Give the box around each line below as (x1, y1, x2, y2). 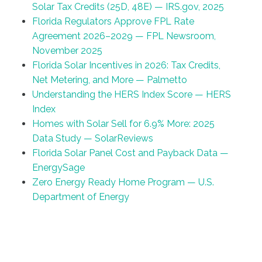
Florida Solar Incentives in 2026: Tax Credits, (32, 60, 220, 71)
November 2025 (32, 45, 102, 57)
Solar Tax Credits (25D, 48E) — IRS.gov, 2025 (32, 1, 224, 13)
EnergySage (32, 162, 85, 174)
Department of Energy (32, 191, 129, 203)
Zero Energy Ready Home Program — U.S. (32, 177, 214, 188)
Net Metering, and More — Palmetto (32, 74, 187, 86)
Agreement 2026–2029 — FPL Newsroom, (32, 30, 216, 42)
